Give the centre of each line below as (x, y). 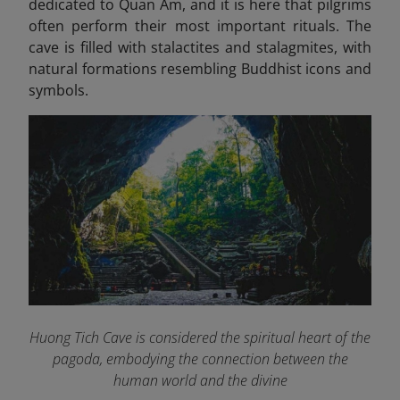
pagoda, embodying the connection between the (200, 359)
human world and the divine (200, 381)
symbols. (58, 90)
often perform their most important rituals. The (200, 25)
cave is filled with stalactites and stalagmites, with (200, 47)
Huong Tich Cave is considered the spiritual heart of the (200, 338)
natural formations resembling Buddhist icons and (200, 68)
